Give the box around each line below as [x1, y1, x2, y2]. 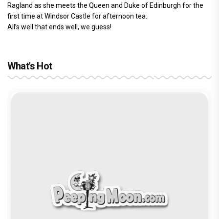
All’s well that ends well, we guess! [7, 23, 111, 31]
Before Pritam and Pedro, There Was [21, 163, 185, 175]
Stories [21, 187, 53, 198]
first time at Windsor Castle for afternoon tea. [7, 12, 147, 20]
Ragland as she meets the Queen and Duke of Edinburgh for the [7, 1, 203, 9]
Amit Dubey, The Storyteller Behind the [21, 175, 192, 187]
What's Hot [7, 60, 52, 72]
